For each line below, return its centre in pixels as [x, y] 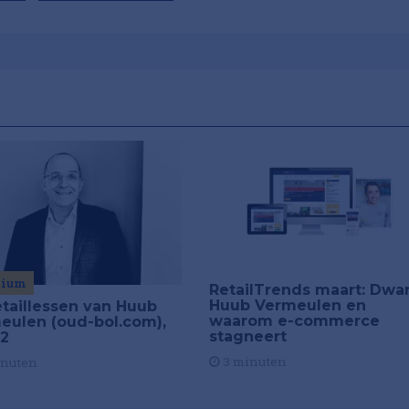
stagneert [247, 337]
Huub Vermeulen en [287, 306]
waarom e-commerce [294, 321]
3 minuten [253, 362]
